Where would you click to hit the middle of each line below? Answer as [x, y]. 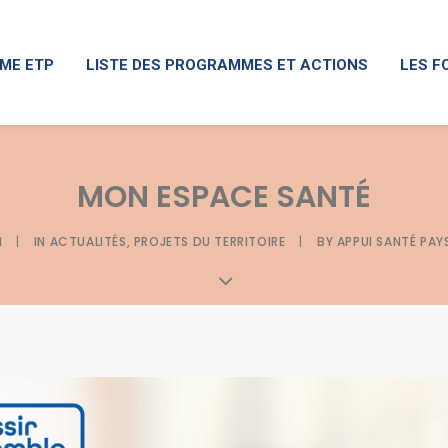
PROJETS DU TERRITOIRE [209, 241]
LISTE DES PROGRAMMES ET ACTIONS [227, 64]
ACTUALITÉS [88, 241]
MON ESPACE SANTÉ [224, 197]
